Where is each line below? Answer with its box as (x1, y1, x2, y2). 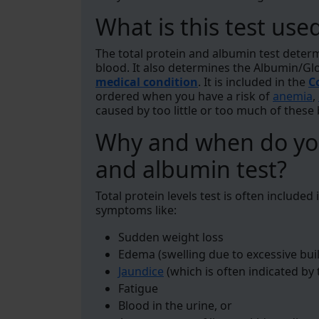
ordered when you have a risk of (95, 88, 273, 104)
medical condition (95, 74, 198, 90)
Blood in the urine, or (118, 298, 235, 313)
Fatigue (118, 281, 161, 296)
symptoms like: (95, 202, 179, 218)
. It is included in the (198, 74, 308, 90)
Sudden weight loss (118, 229, 226, 245)
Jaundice (118, 263, 164, 279)
